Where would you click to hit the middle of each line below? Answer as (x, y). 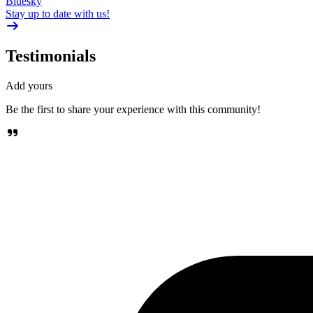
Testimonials (51, 56)
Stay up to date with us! (58, 14)
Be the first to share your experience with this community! (133, 110)
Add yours (29, 86)
